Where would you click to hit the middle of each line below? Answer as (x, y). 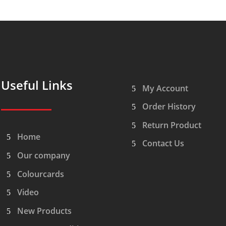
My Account (165, 88)
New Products (44, 211)
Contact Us (163, 144)
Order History (169, 107)
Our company (43, 156)
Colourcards (40, 174)
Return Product (172, 125)
